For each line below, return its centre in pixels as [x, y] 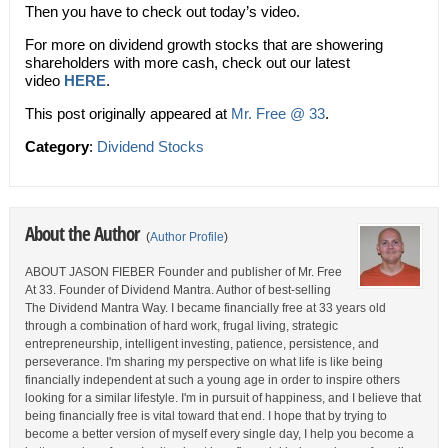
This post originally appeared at [127, 113]
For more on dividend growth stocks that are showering [203, 44]
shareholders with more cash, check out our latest [187, 62]
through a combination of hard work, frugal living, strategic [181, 326]
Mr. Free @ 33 [277, 113]
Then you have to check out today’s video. [162, 11]
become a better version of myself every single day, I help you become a [219, 434]
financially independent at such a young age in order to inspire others [212, 380]
